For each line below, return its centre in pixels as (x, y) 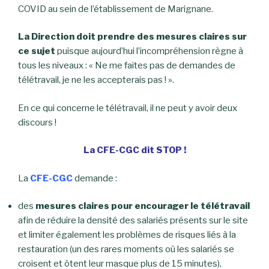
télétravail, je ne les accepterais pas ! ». (96, 80)
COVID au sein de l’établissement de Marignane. (116, 9)
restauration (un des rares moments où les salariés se (126, 249)
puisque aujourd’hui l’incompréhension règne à (149, 51)
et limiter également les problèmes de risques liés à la (127, 235)
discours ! (37, 122)
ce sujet (37, 51)
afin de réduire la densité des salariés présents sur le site (133, 221)
